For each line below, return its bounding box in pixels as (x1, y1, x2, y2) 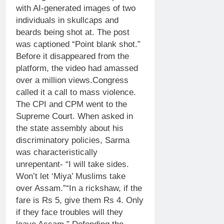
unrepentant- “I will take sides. (16, 159, 129, 169)
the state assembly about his (16, 123, 123, 133)
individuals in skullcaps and (16, 15, 118, 25)
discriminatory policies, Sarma (16, 135, 129, 145)
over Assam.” (16, 183, 66, 193)
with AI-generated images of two (16, 3, 135, 13)
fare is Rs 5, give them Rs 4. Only (16, 195, 143, 205)
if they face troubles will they (16, 207, 123, 217)
